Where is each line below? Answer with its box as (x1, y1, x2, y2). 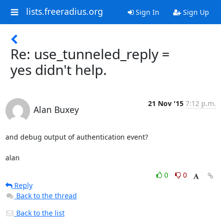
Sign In (133, 7, 159, 17)
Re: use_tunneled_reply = (10, 44, 170, 63)
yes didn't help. (10, 60, 107, 79)
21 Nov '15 (147, 99, 184, 108)
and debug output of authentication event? (5, 132, 150, 142)
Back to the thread (16, 191, 77, 200)
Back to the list (14, 208, 65, 218)
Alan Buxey (33, 104, 79, 115)
